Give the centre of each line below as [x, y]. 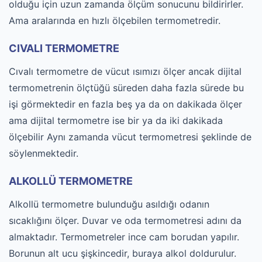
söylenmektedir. [44, 153]
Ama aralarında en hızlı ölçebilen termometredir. [115, 20]
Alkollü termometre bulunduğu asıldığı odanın [109, 204]
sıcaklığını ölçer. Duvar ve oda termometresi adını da [125, 220]
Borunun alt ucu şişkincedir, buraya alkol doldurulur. [123, 253]
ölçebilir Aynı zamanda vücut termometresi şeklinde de [130, 137]
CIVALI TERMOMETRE [64, 48]
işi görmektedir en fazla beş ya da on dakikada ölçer [125, 104]
